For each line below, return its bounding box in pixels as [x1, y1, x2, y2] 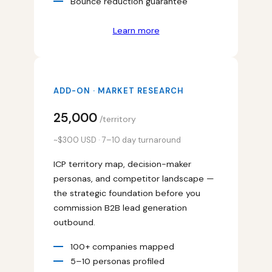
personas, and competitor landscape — [53, 173, 214, 185]
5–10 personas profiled [70, 256, 165, 267]
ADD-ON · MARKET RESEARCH [53, 85, 184, 96]
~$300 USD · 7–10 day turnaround [53, 135, 181, 146]
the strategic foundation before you [53, 188, 200, 199]
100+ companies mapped [70, 241, 174, 253]
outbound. [53, 217, 95, 228]
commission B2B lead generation [53, 202, 187, 214]
